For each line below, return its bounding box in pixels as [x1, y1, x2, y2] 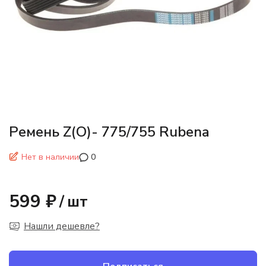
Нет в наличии [21, 151, 79, 163]
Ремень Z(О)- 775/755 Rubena [9, 122, 210, 141]
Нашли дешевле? [24, 219, 100, 233]
